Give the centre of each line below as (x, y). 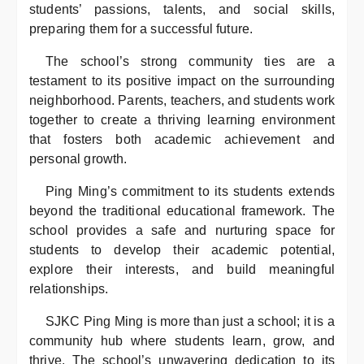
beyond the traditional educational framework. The (182, 211)
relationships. (69, 289)
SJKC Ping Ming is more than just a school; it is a (190, 321)
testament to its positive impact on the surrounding (182, 81)
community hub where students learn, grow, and (182, 341)
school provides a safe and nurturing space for (182, 230)
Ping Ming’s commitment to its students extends (190, 191)
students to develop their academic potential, (182, 250)
